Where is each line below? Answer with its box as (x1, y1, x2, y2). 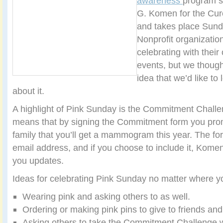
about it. (12, 86, 44, 97)
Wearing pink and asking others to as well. (22, 191, 190, 202)
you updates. (12, 155, 64, 166)
